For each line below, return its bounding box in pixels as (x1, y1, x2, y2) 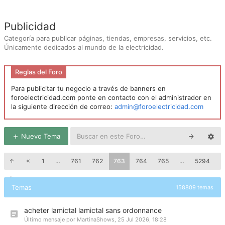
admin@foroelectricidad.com (115, 102, 203, 110)
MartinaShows (77, 216, 115, 223)
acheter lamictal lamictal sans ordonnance (24, 206, 162, 214)
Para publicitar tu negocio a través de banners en (11, 84, 166, 92)
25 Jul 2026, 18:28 (118, 216, 167, 223)
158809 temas (176, 184, 213, 191)
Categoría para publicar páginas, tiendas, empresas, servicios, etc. (4, 34, 212, 42)
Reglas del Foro (15, 68, 62, 76)
